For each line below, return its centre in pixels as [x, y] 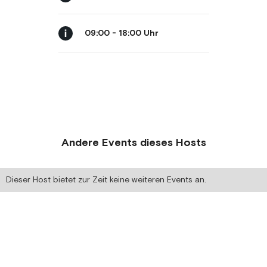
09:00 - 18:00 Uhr [121, 33]
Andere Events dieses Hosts [133, 143]
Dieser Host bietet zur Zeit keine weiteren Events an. [106, 180]
